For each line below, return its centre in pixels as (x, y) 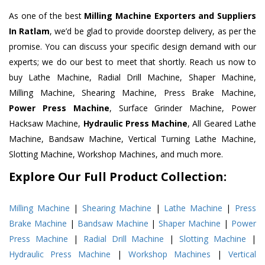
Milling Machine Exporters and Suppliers (170, 16)
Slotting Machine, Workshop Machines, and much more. (116, 154)
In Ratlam (30, 31)
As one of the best (47, 16)
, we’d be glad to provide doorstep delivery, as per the (153, 31)
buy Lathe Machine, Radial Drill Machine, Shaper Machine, (132, 77)
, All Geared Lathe (222, 124)
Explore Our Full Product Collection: (118, 177)
